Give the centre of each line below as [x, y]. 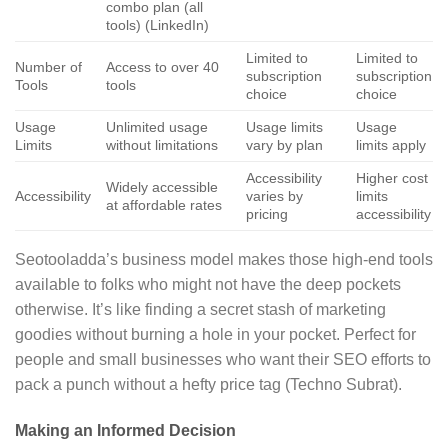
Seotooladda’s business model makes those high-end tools [224, 260]
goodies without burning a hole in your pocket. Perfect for [215, 335]
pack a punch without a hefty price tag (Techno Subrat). [208, 385]
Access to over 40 [163, 67]
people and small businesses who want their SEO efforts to [223, 360]
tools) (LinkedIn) [158, 25]
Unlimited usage [157, 127]
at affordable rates [164, 205]
